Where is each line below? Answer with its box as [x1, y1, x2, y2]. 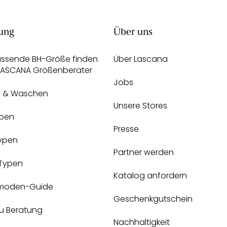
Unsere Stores [113, 99, 167, 111]
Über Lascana [113, 53, 168, 65]
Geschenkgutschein [113, 193, 193, 205]
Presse [113, 123, 139, 135]
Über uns [113, 27, 153, 37]
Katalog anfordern [113, 169, 187, 181]
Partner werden [113, 146, 174, 158]
